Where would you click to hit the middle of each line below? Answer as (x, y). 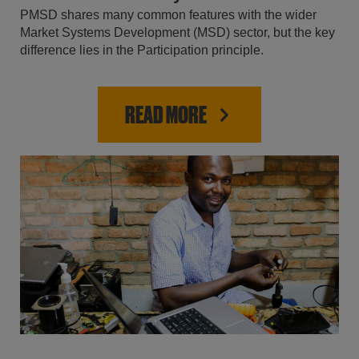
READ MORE (166, 114)
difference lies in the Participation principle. (142, 50)
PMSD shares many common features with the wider (168, 14)
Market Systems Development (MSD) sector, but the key (177, 32)
